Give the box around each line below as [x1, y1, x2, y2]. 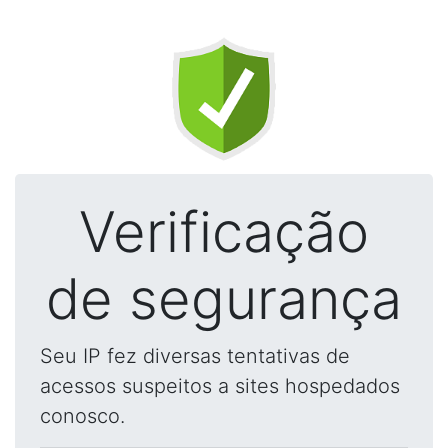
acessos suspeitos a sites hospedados [40, 374, 400, 398]
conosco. [40, 404, 125, 428]
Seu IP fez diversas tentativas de [40, 344, 350, 368]
